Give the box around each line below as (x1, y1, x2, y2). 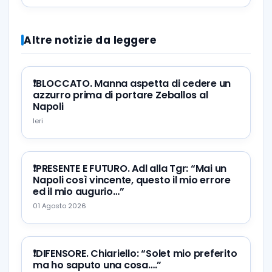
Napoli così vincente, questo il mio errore (33, 173, 231, 187)
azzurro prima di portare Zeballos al (33, 88, 208, 102)
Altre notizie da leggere (24, 33, 157, 47)
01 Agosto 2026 (33, 201, 86, 211)
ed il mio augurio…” (33, 185, 124, 199)
